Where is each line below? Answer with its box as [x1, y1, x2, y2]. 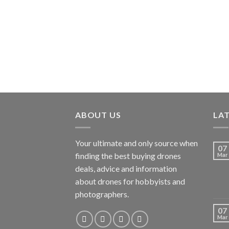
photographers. [75, 189, 129, 199]
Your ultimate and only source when [75, 138, 198, 148]
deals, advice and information [75, 163, 177, 173]
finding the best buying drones [75, 150, 181, 161]
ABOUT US [75, 110, 121, 120]
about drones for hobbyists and [75, 176, 185, 186]
